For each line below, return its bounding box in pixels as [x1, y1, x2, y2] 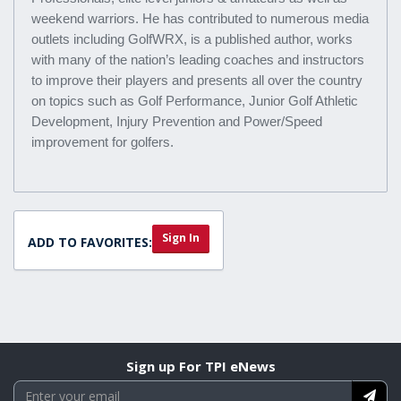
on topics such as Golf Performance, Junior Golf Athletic [31, 93, 358, 109]
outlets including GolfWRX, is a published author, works [31, 31, 353, 47]
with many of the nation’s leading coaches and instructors [31, 52, 364, 68]
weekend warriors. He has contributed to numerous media [31, 11, 369, 27]
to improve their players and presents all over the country [31, 73, 363, 89]
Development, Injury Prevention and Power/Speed [31, 114, 322, 130]
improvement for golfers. [31, 134, 174, 150]
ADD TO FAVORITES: [28, 234, 152, 252]
